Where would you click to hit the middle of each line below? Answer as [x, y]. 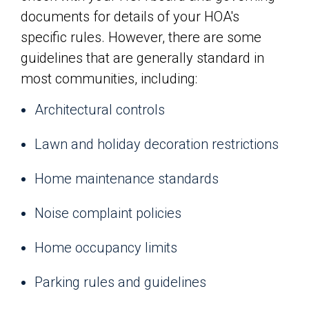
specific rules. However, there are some [141, 37]
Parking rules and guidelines [120, 282]
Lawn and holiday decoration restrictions [157, 144]
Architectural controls [100, 109]
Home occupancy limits [106, 247]
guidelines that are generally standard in [142, 58]
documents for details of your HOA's [130, 16]
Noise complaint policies [108, 213]
